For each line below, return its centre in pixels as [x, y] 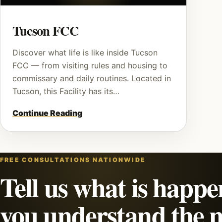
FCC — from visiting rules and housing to [90, 65]
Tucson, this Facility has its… [66, 91]
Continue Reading [47, 113]
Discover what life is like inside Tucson [85, 53]
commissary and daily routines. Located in [92, 78]
